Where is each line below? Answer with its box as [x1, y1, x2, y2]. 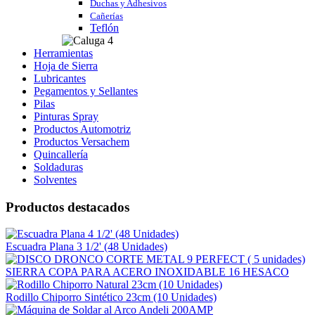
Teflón [90, 22, 119, 34]
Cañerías [90, 11, 123, 21]
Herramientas [34, 47, 93, 59]
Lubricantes [34, 72, 86, 84]
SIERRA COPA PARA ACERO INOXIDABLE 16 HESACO [6, 266, 289, 278]
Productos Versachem [34, 136, 129, 148]
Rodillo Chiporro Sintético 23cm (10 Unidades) [6, 291, 217, 304]
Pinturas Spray [34, 110, 98, 122]
